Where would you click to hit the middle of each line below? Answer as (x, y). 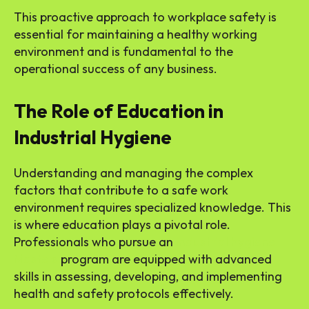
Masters (36, 259)
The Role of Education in (119, 111)
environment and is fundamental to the (123, 52)
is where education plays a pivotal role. (122, 225)
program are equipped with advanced (165, 259)
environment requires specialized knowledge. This (152, 208)
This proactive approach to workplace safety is (145, 17)
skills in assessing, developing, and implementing (148, 277)
